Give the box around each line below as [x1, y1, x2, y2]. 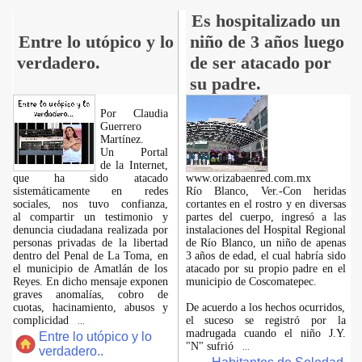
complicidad [12, 314, 72, 326]
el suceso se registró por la [185, 314, 346, 326]
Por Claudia [99, 107, 168, 120]
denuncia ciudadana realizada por [12, 224, 168, 236]
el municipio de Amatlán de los [12, 263, 168, 275]
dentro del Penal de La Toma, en [12, 250, 168, 262]
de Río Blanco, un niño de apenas [185, 237, 346, 249]
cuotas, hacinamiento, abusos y [12, 301, 168, 314]
